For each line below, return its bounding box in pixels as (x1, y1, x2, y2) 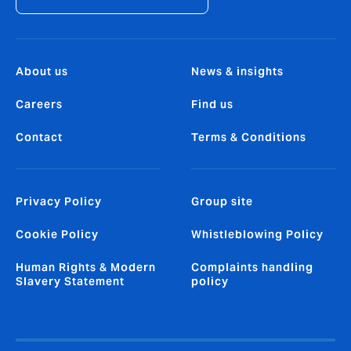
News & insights (191, 64, 284, 79)
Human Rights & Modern (16, 260, 156, 275)
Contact (16, 130, 63, 145)
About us (16, 64, 68, 79)
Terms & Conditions (191, 130, 306, 145)
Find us (191, 97, 233, 112)
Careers (16, 97, 63, 112)
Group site (191, 194, 253, 209)
